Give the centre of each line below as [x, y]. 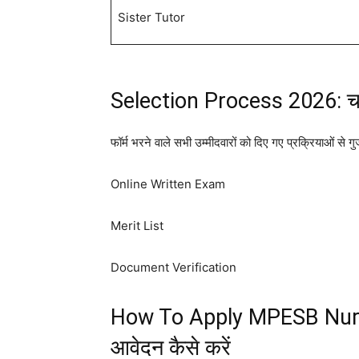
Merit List [137, 226]
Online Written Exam [168, 184]
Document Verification [173, 268]
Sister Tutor [151, 18]
